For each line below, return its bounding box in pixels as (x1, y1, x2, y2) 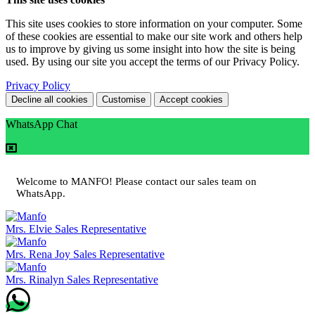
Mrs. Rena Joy (6, 247, 70, 260)
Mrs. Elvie (6, 222, 52, 235)
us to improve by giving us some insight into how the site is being (6, 42, 295, 55)
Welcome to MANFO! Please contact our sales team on (16, 175, 257, 187)
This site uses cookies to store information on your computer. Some (6, 17, 302, 30)
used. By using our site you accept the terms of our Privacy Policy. (6, 55, 300, 67)
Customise (102, 94, 146, 105)
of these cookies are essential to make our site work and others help (6, 30, 302, 42)
